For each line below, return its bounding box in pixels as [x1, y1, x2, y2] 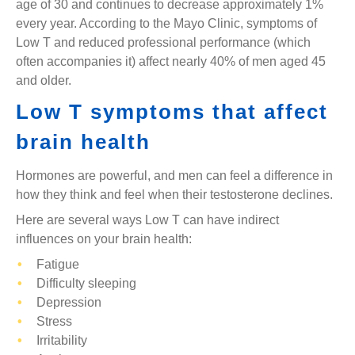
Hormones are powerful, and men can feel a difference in [16, 169, 333, 182]
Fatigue [36, 258, 80, 271]
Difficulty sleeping [36, 277, 137, 290]
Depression [36, 296, 102, 309]
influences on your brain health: [16, 232, 192, 246]
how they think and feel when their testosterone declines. [16, 188, 336, 201]
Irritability [36, 334, 88, 347]
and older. [16, 74, 74, 87]
